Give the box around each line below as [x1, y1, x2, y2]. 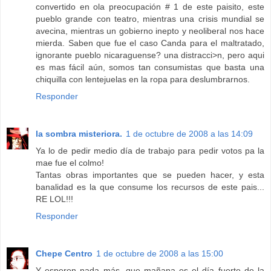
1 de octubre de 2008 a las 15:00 [96, 248, 223, 258]
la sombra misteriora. [36, 128, 122, 139]
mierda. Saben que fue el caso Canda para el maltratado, [36, 38, 264, 48]
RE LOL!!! [36, 194, 73, 204]
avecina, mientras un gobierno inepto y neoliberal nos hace [36, 25, 264, 36]
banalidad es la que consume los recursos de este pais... [36, 181, 264, 192]
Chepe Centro [36, 248, 93, 258]
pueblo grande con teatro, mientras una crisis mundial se [36, 13, 264, 24]
